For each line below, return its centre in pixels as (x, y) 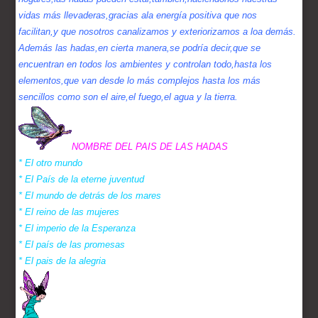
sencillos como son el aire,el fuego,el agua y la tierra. (128, 97)
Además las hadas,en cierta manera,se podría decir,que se (140, 48)
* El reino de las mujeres (69, 212)
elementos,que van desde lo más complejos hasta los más (140, 81)
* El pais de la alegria (62, 261)
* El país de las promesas (72, 245)
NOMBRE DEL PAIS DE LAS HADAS (150, 147)
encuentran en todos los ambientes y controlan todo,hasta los (146, 65)
